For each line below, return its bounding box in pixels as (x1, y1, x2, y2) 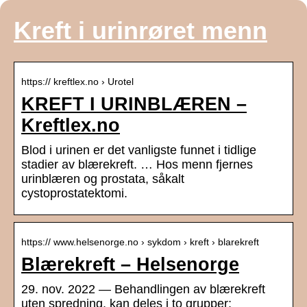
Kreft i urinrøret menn (14, 16, 267, 45)
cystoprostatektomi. (21, 186, 127, 201)
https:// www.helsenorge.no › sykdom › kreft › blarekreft (21, 236, 259, 248)
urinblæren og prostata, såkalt (21, 172, 184, 186)
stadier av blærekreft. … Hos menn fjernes (21, 158, 253, 172)
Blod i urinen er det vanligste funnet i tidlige (21, 143, 256, 158)
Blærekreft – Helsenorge (21, 254, 239, 275)
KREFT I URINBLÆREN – (21, 94, 247, 115)
